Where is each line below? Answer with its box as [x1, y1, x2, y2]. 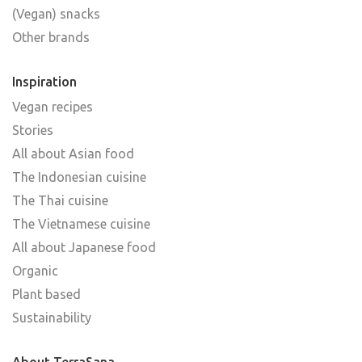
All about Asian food [12, 145, 134, 161]
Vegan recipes [12, 99, 93, 114]
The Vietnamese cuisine [12, 216, 150, 231]
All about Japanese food [12, 239, 156, 255]
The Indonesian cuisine [12, 169, 146, 184]
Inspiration [12, 74, 77, 89]
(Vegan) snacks [12, 6, 100, 21]
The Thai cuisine [12, 192, 108, 208]
